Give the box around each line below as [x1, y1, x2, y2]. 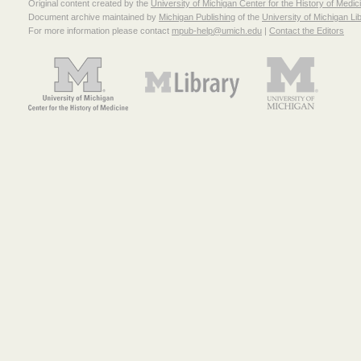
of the [235, 12, 262, 23]
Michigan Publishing [159, 12, 235, 23]
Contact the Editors [269, 26, 344, 36]
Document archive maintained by [28, 12, 159, 23]
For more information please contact [28, 26, 172, 36]
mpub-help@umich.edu [172, 26, 262, 36]
